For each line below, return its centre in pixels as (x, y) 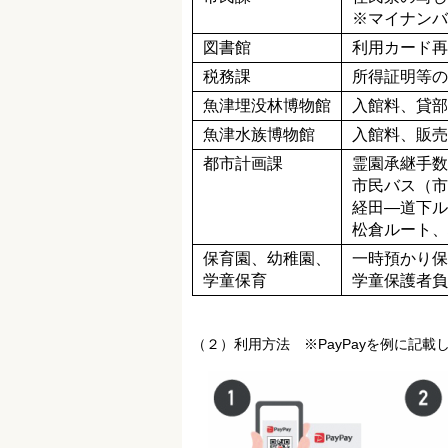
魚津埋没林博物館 (267, 105)
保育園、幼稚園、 (267, 258)
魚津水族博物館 (259, 134)
